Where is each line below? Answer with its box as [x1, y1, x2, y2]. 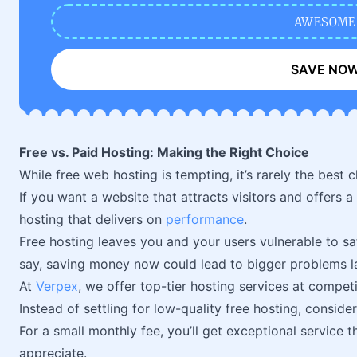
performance [166, 211, 244, 227]
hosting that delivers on [19, 211, 166, 227]
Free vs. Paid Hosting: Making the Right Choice [19, 144, 309, 160]
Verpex [36, 278, 78, 294]
